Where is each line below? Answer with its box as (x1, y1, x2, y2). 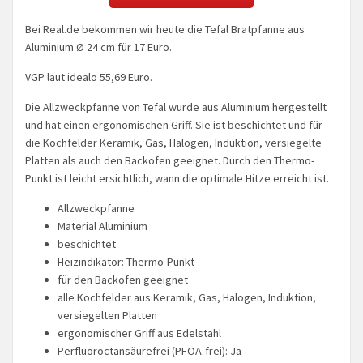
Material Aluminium (58, 218, 147, 233)
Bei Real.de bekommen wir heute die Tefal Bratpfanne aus (25, 21, 305, 36)
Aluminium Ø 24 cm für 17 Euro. (25, 39, 172, 54)
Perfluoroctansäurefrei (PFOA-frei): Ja (58, 343, 241, 358)
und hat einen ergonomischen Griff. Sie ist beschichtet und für (25, 117, 322, 132)
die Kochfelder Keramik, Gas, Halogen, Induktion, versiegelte (25, 135, 322, 150)
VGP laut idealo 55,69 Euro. (25, 69, 152, 84)
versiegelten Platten (58, 307, 157, 322)
